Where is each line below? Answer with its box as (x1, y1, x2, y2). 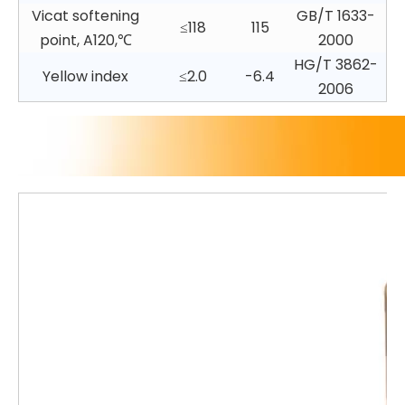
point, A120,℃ (39, 30, 132, 51)
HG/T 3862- (294, 54, 378, 75)
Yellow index (42, 66, 128, 87)
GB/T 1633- (297, 5, 375, 26)
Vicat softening (32, 5, 139, 26)
